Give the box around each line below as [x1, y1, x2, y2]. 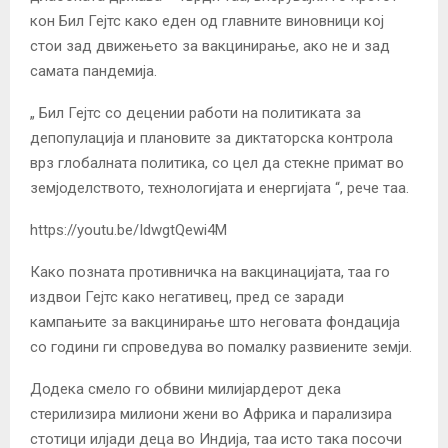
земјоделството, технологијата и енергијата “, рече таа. [30, 179, 409, 198]
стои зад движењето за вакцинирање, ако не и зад [30, 37, 390, 56]
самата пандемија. [30, 62, 157, 81]
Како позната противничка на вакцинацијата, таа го [30, 263, 390, 282]
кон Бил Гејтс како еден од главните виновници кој [30, 12, 384, 31]
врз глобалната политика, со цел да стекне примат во [30, 154, 404, 173]
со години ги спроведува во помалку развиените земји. [30, 338, 412, 357]
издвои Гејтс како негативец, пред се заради [30, 288, 344, 307]
